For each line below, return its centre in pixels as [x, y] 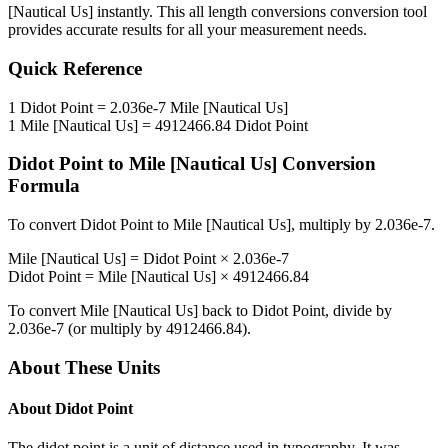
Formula [44, 186]
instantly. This [141, 12]
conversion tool [376, 12]
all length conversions [257, 12]
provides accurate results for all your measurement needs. [187, 30]
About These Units [84, 367]
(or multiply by [115, 329]
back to [225, 311]
